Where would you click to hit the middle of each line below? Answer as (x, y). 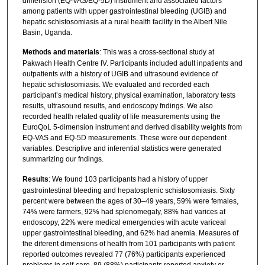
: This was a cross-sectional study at (156, 52)
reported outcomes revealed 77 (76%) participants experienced (124, 254)
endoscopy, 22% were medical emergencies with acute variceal (124, 222)
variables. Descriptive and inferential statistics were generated (122, 149)
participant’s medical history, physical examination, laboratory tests (129, 96)
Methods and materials (61, 52)
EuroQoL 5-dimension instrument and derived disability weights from (132, 127)
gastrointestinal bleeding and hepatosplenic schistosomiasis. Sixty (128, 190)
